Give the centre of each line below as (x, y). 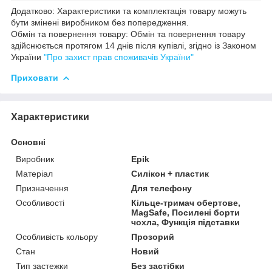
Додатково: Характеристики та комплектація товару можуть (129, 11)
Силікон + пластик (170, 173)
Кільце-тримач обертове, (186, 202)
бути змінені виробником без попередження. (100, 22)
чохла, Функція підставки (186, 222)
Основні (28, 142)
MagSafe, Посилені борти (186, 212)
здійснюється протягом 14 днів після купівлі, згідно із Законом (134, 45)
